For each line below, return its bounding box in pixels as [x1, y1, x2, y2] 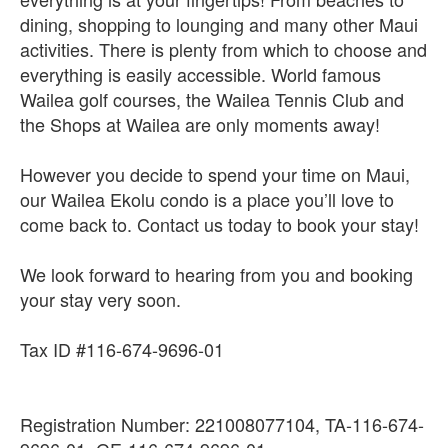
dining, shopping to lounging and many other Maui [20, 11, 418, 37]
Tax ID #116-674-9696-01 [20, 336, 224, 362]
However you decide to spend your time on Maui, [20, 161, 410, 187]
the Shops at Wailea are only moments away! [20, 111, 380, 137]
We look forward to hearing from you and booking [20, 261, 413, 287]
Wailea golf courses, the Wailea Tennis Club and [20, 86, 404, 112]
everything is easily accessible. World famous [20, 61, 381, 87]
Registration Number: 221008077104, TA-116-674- [20, 411, 424, 437]
